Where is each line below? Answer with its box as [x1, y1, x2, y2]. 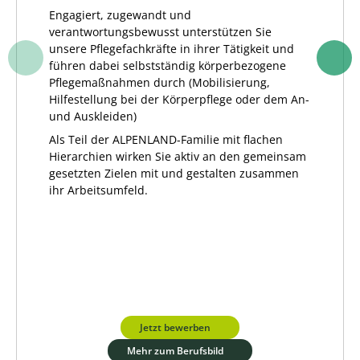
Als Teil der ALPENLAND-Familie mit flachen [49, 132, 283, 147]
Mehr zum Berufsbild [127, 344, 223, 358]
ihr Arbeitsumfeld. [49, 182, 148, 198]
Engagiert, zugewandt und [49, 7, 191, 22]
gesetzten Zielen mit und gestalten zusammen [49, 166, 299, 181]
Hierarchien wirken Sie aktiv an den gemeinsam [49, 149, 306, 164]
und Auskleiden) [49, 108, 137, 124]
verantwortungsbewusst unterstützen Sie [49, 24, 272, 39]
